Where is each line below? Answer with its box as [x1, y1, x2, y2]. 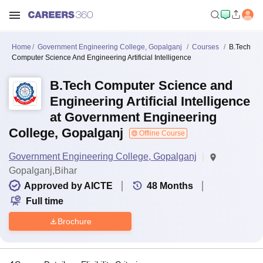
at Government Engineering [50, 110, 217, 124]
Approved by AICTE [24, 181, 113, 191]
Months [160, 181, 193, 191]
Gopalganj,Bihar [9, 166, 77, 176]
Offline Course [137, 129, 185, 137]
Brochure [57, 216, 92, 226]
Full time [26, 196, 63, 206]
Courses [192, 43, 219, 51]
